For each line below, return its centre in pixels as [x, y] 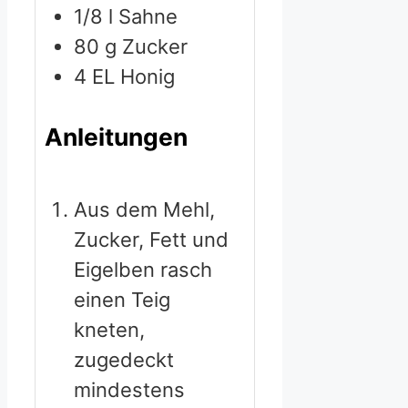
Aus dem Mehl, [144, 210]
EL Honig [133, 77]
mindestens [129, 390]
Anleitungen [116, 136]
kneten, [109, 330]
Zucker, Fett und [151, 240]
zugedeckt [124, 360]
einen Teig [122, 300]
